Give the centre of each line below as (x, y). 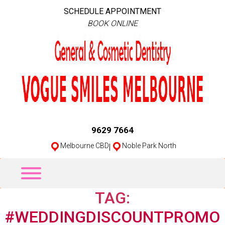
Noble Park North (148, 146)
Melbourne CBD (84, 146)
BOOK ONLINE (113, 23)
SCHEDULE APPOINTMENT (113, 11)
